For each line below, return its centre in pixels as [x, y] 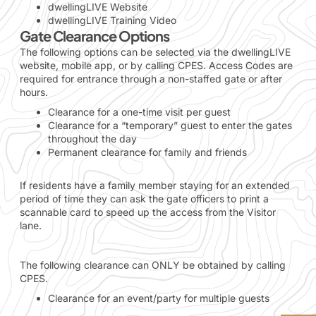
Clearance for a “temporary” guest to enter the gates [170, 126]
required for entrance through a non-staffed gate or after [151, 79]
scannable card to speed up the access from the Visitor [148, 212]
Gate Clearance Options [95, 36]
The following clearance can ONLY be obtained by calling [153, 265]
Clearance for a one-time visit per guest [139, 112]
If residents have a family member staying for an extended [155, 186]
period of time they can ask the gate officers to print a [144, 199]
